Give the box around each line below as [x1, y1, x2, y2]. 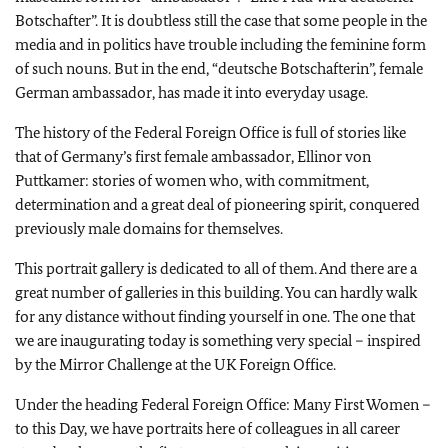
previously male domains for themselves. [15, 219, 283, 238]
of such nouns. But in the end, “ [15, 59, 218, 78]
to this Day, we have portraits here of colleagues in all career [15, 419, 400, 438]
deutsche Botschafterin [218, 59, 369, 78]
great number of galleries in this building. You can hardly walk [15, 283, 417, 302]
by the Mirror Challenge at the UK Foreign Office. [15, 355, 336, 374]
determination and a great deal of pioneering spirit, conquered [15, 195, 420, 214]
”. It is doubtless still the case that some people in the [91, 11, 427, 30]
